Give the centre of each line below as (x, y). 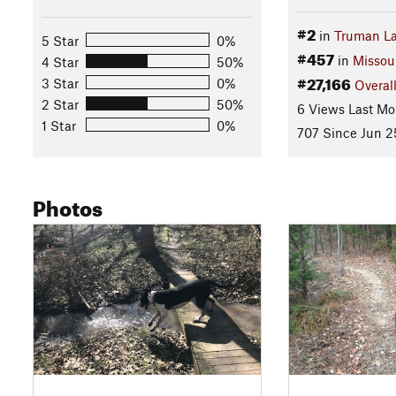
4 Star (60, 61)
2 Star (60, 104)
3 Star (60, 83)
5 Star (60, 40)
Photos (68, 206)
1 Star (59, 125)
